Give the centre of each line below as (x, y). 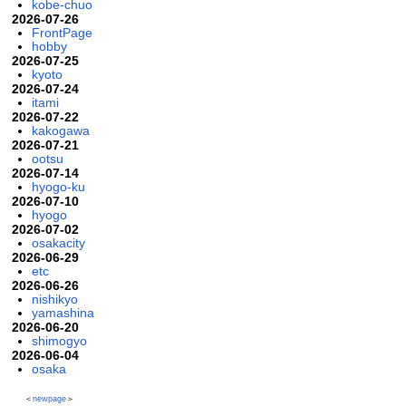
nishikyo (54, 299)
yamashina (63, 312)
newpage (49, 399)
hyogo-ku (58, 186)
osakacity (58, 242)
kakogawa (60, 130)
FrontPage (62, 32)
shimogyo (59, 340)
